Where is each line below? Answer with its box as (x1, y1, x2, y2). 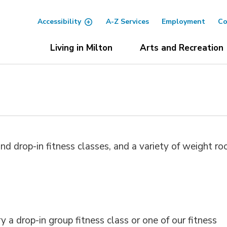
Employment (161, 17, 205, 26)
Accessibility (37, 17, 81, 26)
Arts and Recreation (139, 42, 223, 54)
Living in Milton (50, 42, 112, 54)
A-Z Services (105, 17, 149, 26)
